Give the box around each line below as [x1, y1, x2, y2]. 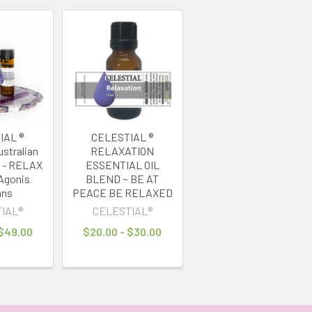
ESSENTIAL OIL [85, 157, 159, 171]
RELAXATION [91, 143, 155, 157]
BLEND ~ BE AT [86, 171, 159, 185]
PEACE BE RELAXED [72, 185, 173, 199]
